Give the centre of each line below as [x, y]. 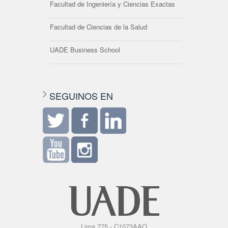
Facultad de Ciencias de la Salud [98, 27]
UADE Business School [85, 50]
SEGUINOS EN [81, 96]
